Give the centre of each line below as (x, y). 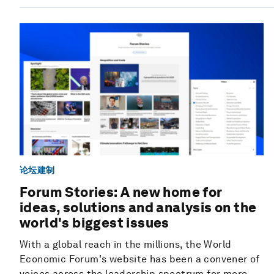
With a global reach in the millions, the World (126, 245)
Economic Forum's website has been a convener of (140, 259)
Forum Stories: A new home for (121, 192)
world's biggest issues (94, 223)
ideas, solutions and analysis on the (138, 208)
